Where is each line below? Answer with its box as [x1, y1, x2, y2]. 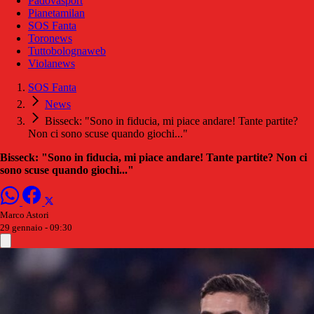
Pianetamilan [28, 7, 85, 20]
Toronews [28, 32, 72, 45]
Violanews [28, 57, 75, 70]
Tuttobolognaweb [28, 45, 106, 57]
